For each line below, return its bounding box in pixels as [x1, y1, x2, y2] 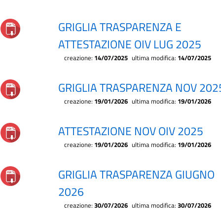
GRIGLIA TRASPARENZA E [58, 18, 182, 36]
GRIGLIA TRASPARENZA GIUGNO [58, 166, 215, 183]
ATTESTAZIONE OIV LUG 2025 [58, 36, 201, 53]
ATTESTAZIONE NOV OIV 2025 [58, 122, 203, 140]
